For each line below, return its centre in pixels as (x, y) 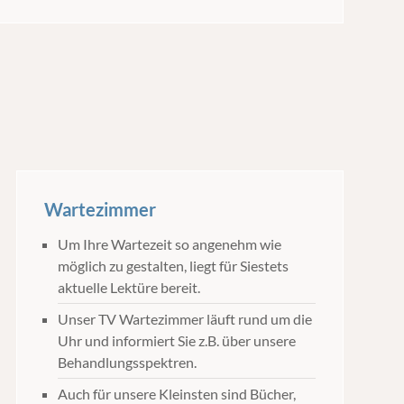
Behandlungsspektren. (127, 362)
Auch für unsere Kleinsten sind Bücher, (176, 394)
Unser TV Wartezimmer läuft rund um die (184, 319)
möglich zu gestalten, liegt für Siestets (173, 266)
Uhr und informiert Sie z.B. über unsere (176, 340)
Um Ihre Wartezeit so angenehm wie (169, 244)
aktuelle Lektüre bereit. (129, 287)
